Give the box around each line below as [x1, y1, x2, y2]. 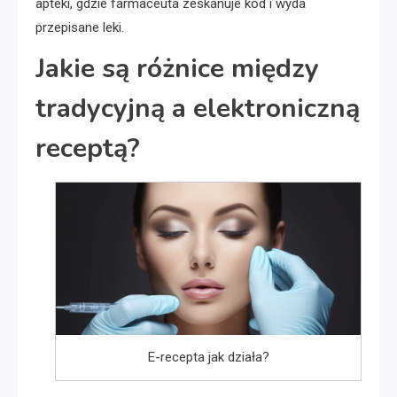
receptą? [35, 130, 140, 167]
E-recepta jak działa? [147, 349, 269, 366]
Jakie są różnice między [35, 51, 319, 87]
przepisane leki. [35, 19, 124, 35]
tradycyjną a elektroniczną [35, 90, 360, 127]
